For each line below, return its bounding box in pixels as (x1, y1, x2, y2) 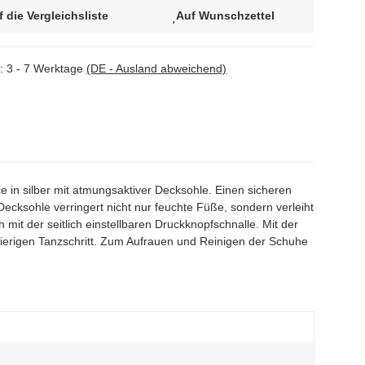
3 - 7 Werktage (7, 62, 86, 75)
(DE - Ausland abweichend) (86, 62, 226, 75)
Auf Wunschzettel (176, 9, 275, 22)
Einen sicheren (215, 183, 292, 196)
